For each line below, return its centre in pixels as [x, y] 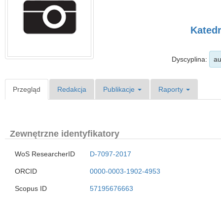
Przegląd [27, 89]
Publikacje [120, 89]
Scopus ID [31, 188]
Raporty [172, 89]
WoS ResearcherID [45, 154]
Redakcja [72, 89]
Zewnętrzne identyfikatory [65, 134]
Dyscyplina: [190, 59]
